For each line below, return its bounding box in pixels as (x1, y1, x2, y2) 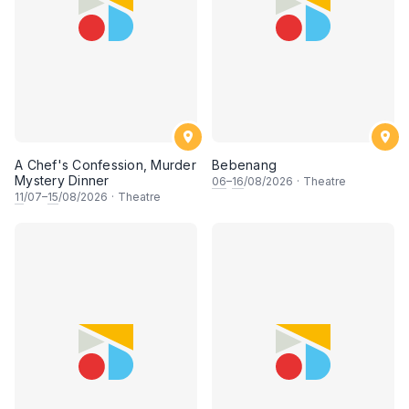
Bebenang (212, 156, 277, 173)
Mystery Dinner (15, 172, 110, 188)
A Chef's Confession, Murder (15, 156, 196, 173)
